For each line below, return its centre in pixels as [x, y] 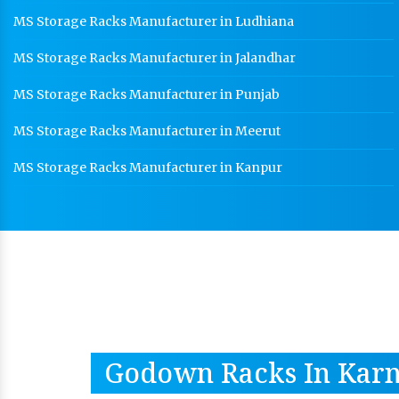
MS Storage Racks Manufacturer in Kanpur [148, 167]
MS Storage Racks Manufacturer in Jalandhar [155, 58]
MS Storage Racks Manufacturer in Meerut [147, 131]
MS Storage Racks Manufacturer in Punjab [147, 94]
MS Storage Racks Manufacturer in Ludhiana [154, 21]
